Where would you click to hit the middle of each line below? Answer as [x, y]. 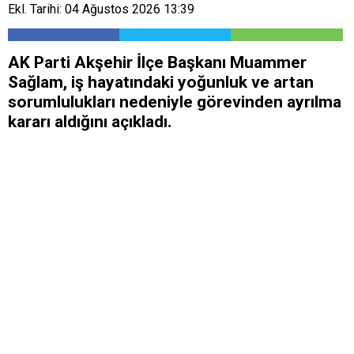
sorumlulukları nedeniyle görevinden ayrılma [175, 102]
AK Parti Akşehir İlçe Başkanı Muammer [157, 62]
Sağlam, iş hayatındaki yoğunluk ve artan [161, 82]
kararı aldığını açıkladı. [90, 121]
